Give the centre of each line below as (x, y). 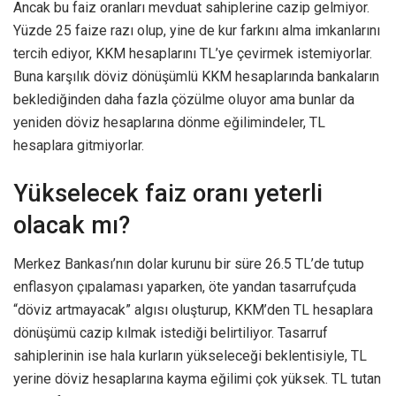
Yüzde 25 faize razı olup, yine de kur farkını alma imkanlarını (197, 31)
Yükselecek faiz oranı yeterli (168, 193)
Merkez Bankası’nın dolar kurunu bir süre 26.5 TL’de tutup (189, 264)
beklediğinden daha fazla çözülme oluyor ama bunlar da (184, 100)
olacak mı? (72, 225)
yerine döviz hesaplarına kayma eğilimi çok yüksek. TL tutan (197, 379)
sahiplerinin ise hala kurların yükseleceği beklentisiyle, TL (190, 356)
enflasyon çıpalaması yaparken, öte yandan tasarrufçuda (185, 287)
